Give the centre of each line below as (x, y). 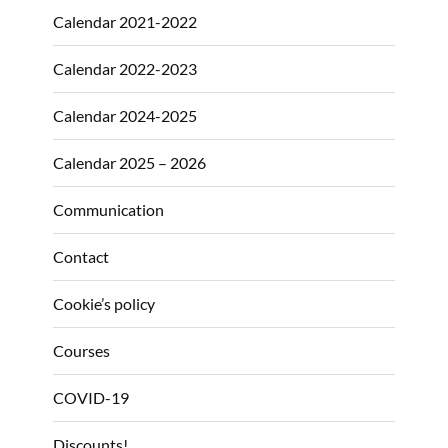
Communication (108, 209)
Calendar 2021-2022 (125, 21)
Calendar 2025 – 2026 (129, 162)
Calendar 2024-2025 (125, 115)
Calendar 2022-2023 (125, 68)
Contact (81, 256)
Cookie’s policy (104, 303)
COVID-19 (91, 397)
